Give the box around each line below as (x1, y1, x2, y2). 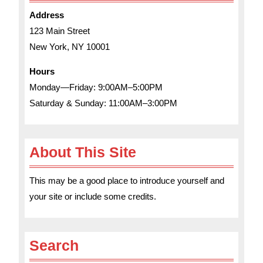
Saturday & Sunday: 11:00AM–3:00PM (29, 98, 177, 108)
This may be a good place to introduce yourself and (29, 176, 224, 186)
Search (29, 237, 79, 254)
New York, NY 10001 (29, 42, 110, 52)
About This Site (29, 144, 136, 160)
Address (29, 10, 64, 20)
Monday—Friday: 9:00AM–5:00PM (29, 82, 163, 92)
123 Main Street (29, 26, 90, 36)
